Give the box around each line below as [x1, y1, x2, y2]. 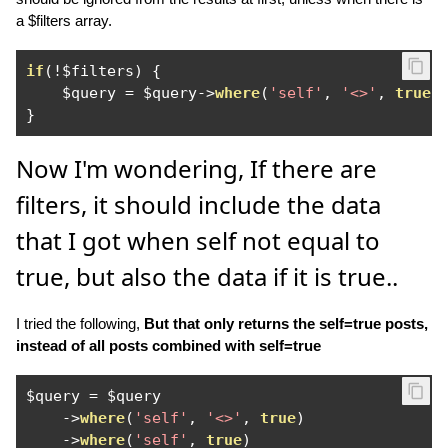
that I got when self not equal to [16, 224, 380, 257]
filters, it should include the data [16, 188, 381, 221]
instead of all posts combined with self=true [16, 337, 321, 354]
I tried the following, [16, 315, 144, 332]
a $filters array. [16, 12, 112, 29]
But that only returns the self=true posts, [144, 315, 428, 332]
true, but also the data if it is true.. [16, 260, 398, 293]
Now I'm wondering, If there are [16, 152, 377, 185]
